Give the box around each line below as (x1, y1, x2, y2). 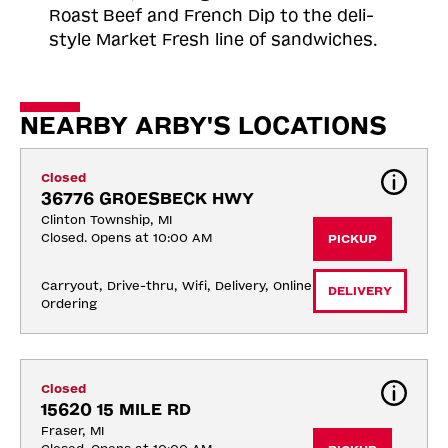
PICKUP (328, 231, 377, 246)
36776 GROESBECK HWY (41, 188, 254, 208)
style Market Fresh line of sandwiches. (49, 29, 378, 49)
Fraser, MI (41, 423, 104, 438)
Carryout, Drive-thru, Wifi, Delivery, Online (41, 278, 312, 293)
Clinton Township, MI (41, 212, 172, 227)
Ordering (41, 296, 97, 311)
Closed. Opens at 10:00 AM (41, 230, 212, 245)
